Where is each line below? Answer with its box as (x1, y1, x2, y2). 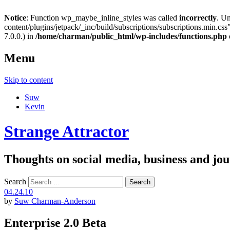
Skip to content (4, 75, 53, 84)
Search (4, 177, 26, 186)
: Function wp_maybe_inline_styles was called (26, 13, 179, 22)
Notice (4, 13, 26, 22)
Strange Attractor (4, 122, 129, 141)
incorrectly (179, 13, 217, 22)
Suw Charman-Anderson (14, 196, 95, 205)
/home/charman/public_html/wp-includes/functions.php (35, 32, 227, 41)
